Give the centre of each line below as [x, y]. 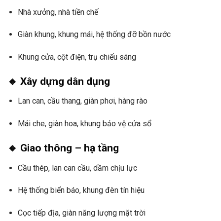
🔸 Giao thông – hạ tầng [63, 148]
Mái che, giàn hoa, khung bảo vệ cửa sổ [84, 124]
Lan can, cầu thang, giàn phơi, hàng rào [82, 101]
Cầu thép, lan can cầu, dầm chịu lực [77, 168]
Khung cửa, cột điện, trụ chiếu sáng [77, 57]
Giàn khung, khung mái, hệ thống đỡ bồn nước [94, 35]
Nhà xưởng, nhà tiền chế [58, 12]
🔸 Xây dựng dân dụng [59, 81]
